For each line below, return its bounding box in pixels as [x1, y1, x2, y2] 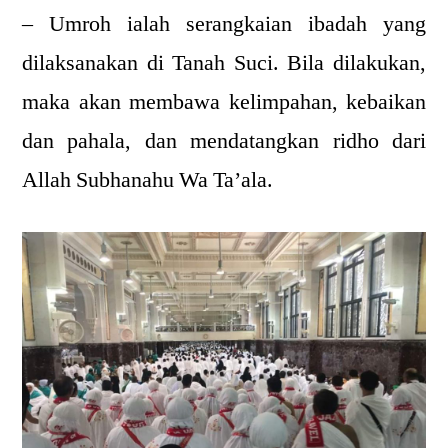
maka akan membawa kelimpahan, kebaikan [22, 88, 426, 116]
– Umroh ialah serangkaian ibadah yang [22, 10, 426, 38]
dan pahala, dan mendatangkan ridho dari [22, 127, 426, 155]
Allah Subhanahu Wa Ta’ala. [22, 166, 273, 194]
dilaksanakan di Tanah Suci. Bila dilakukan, [22, 49, 426, 77]
